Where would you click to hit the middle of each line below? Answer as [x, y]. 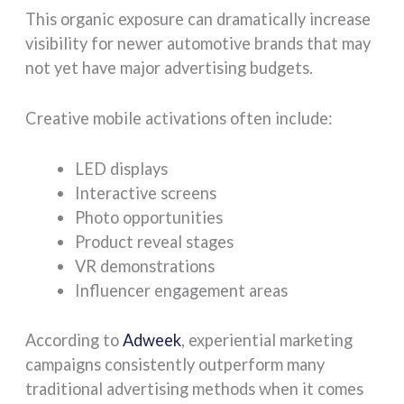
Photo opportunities [148, 218]
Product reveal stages [154, 242]
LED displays [121, 169]
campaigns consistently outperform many [175, 364]
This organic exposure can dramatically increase [198, 19]
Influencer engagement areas [181, 291]
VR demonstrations [144, 266]
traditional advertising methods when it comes [195, 388]
